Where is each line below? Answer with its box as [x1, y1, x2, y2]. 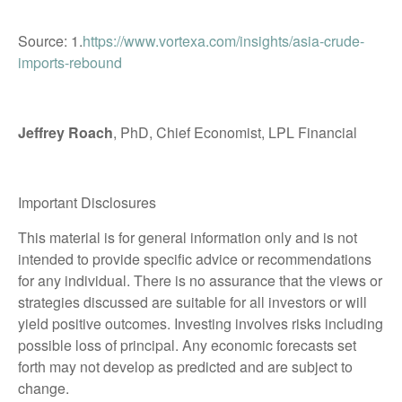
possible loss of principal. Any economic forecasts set [18, 334, 356, 355]
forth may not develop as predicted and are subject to [18, 355, 353, 377]
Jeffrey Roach [18, 121, 113, 143]
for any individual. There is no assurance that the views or [18, 269, 382, 291]
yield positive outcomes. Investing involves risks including [18, 312, 383, 334]
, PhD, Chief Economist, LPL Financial [113, 121, 357, 143]
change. [18, 377, 69, 398]
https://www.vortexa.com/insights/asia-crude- [83, 30, 364, 51]
